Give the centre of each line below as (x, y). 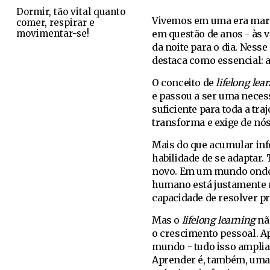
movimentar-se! (53, 33)
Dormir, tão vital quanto (71, 12)
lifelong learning (218, 220)
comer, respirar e (55, 23)
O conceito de (184, 83)
